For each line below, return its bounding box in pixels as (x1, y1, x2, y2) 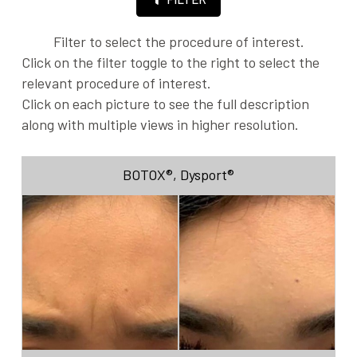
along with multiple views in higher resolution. (22, 116, 299, 133)
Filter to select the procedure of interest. (53, 33, 304, 50)
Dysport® (180, 166, 234, 183)
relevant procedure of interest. (22, 74, 211, 92)
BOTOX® (123, 166, 173, 183)
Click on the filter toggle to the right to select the (22, 53, 320, 71)
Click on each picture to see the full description (22, 95, 309, 112)
